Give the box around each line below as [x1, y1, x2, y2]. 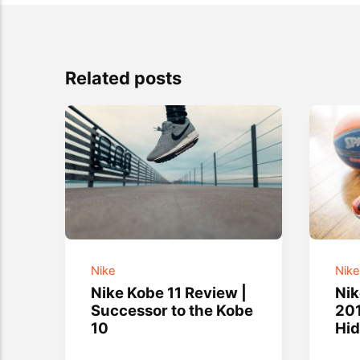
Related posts [64, 67, 182, 89]
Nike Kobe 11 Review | [91, 284, 247, 302]
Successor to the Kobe [91, 301, 254, 320]
